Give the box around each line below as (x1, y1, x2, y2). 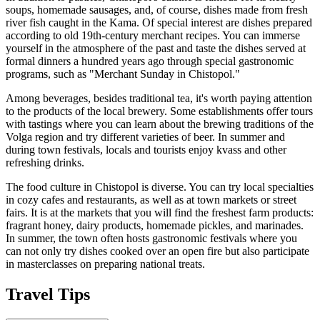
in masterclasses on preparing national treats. (6, 258, 205, 271)
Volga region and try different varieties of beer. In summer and (6, 131, 285, 144)
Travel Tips (6, 285, 90, 304)
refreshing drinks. (6, 156, 84, 169)
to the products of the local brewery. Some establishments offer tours (6, 105, 313, 118)
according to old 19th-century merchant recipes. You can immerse (6, 29, 300, 42)
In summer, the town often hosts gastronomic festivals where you (6, 232, 297, 245)
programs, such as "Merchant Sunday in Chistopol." (6, 68, 240, 81)
